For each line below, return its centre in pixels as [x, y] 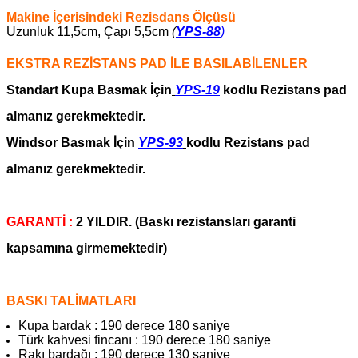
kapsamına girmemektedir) [87, 248]
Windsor [32, 142]
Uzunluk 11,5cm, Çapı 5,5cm [89, 31]
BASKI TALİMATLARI [71, 300]
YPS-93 [161, 142]
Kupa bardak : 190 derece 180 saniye [124, 325]
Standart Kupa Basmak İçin [89, 89]
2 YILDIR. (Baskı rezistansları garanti [186, 221]
